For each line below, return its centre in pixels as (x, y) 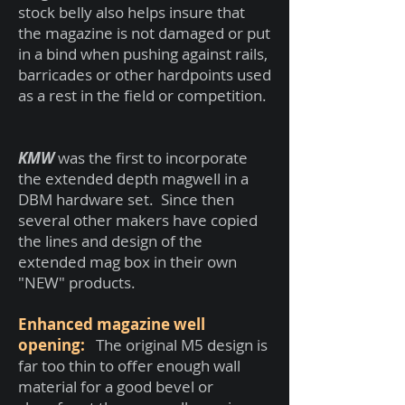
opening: (53, 345)
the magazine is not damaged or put (144, 33)
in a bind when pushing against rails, (143, 54)
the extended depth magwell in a (133, 179)
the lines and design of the (110, 241)
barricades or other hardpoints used (145, 75)
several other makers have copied (138, 220)
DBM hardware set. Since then (126, 199)
